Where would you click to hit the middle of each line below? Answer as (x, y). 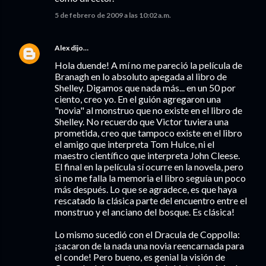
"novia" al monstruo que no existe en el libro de (148, 110)
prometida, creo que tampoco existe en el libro (148, 133)
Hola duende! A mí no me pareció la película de (148, 65)
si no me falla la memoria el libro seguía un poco (150, 178)
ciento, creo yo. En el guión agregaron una (138, 99)
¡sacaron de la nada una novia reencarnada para (149, 246)
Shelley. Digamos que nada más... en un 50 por (145, 88)
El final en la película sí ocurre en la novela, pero (149, 167)
